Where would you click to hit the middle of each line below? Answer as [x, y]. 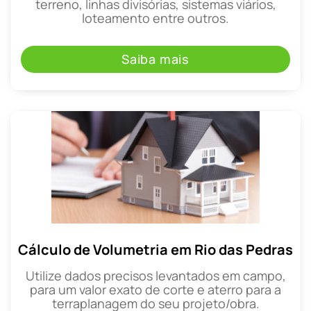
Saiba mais [155, 59]
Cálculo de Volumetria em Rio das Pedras [155, 249]
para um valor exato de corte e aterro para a [155, 289]
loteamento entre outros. [155, 18]
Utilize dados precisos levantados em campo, [155, 275]
